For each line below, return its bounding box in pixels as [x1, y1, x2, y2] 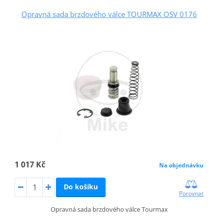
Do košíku [63, 182, 98, 192]
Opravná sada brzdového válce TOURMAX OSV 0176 [21, 9, 197, 19]
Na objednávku [159, 161, 204, 170]
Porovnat [179, 189, 204, 198]
